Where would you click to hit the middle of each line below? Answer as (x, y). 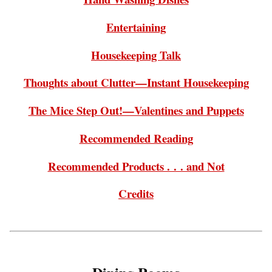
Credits (136, 194)
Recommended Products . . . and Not (136, 166)
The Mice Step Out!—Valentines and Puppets (136, 110)
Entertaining (136, 27)
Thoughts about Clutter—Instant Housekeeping (136, 83)
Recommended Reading (136, 138)
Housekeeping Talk (136, 55)
